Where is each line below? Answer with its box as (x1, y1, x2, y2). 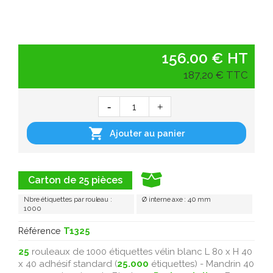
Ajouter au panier (110, 128, 185, 139)
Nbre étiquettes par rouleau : (24, 194, 112, 204)
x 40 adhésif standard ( (18, 258, 117, 269)
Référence (18, 225, 61, 236)
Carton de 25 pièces (28, 174, 122, 186)
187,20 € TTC (183, 69, 248, 82)
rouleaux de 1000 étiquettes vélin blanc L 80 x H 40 (29, 246, 252, 257)
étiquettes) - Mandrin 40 (149, 258, 254, 269)
